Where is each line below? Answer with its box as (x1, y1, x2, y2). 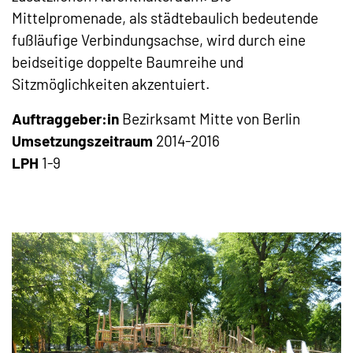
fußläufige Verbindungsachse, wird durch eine (12, 30, 306, 49)
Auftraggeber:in (12, 109, 119, 128)
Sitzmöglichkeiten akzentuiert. (12, 74, 210, 93)
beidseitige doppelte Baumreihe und (12, 52, 243, 71)
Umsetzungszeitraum (12, 131, 153, 150)
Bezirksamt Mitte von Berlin (119, 109, 300, 128)
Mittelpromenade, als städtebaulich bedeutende (12, 8, 318, 27)
